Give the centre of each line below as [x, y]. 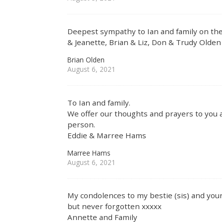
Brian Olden [86, 60]
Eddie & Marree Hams [107, 135]
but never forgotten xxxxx [115, 206]
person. [82, 124]
